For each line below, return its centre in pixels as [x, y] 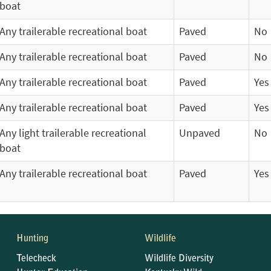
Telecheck [37, 259]
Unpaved [200, 133]
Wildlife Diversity [179, 259]
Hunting [33, 239]
